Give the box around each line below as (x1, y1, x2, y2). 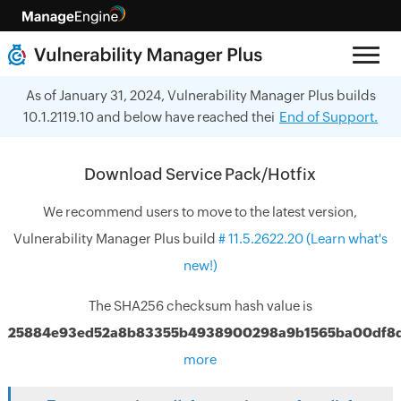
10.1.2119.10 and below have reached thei (23, 109, 275, 124)
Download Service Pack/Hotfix (84, 165, 317, 183)
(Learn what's (305, 231, 388, 246)
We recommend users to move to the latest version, (43, 204, 358, 219)
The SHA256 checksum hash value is (88, 298, 312, 313)
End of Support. (279, 109, 378, 124)
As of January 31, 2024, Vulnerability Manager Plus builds (25, 88, 376, 103)
